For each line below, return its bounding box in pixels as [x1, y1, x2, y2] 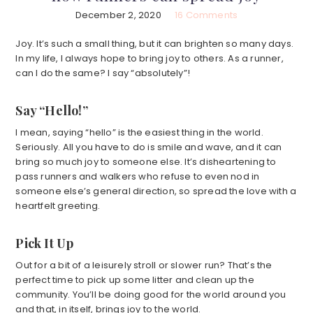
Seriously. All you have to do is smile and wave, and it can [15, 140, 282, 154]
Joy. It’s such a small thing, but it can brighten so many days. [15, 37, 293, 51]
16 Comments [175, 8, 238, 22]
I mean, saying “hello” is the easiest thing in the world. [15, 126, 263, 140]
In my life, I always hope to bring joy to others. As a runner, [15, 52, 284, 66]
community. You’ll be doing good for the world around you [15, 288, 286, 302]
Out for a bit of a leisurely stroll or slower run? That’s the [15, 259, 272, 272]
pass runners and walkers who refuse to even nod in [15, 170, 260, 184]
